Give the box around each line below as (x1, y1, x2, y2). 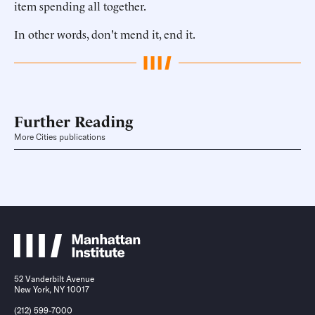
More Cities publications (14, 131, 105, 143)
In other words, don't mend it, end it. (14, 26, 195, 41)
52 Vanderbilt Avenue (14, 274, 94, 285)
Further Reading (14, 110, 133, 131)
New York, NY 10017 (14, 284, 89, 295)
